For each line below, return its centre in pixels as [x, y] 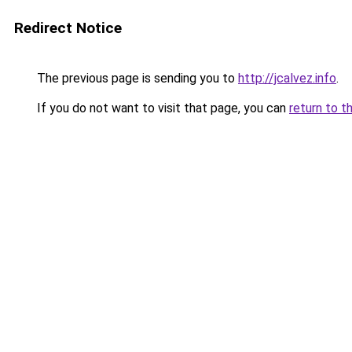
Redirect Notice [68, 28]
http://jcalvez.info [287, 78]
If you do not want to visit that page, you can [161, 108]
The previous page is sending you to [136, 78]
